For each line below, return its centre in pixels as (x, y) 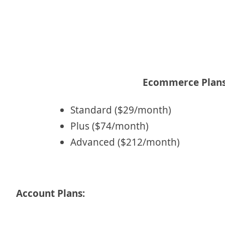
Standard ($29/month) (121, 110)
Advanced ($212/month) (125, 142)
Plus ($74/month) (109, 126)
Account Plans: (50, 193)
